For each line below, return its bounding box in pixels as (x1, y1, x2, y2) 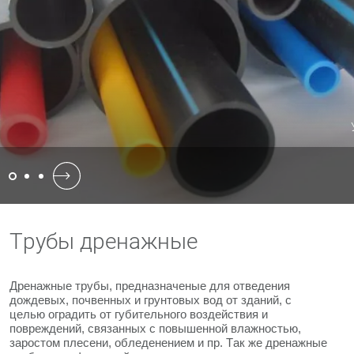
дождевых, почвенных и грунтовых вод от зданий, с (9, 293, 292, 307)
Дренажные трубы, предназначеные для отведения (9, 279, 290, 292)
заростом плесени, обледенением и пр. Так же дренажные (9, 336, 327, 349)
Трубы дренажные (9, 228, 198, 254)
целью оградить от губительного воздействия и (9, 307, 268, 321)
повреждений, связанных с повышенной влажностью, (9, 322, 301, 335)
